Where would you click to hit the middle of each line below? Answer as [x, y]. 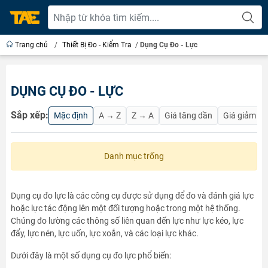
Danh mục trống [134, 156]
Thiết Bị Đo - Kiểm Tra [97, 45]
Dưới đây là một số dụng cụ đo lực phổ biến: [91, 255]
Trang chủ [31, 45]
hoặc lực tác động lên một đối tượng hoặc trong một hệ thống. [126, 208]
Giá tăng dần [188, 115]
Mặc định [71, 115]
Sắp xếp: [30, 115]
